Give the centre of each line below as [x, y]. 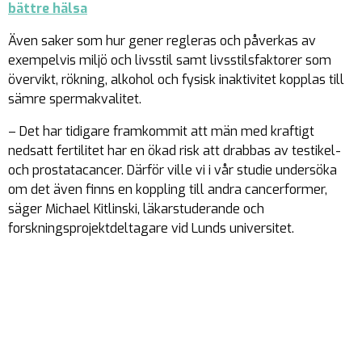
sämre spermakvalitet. [75, 99]
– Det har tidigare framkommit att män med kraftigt [161, 131]
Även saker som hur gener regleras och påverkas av [162, 41]
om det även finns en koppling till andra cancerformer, [168, 189]
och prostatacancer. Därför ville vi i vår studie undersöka [173, 170]
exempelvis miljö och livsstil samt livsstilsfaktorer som [170, 60]
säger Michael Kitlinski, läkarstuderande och [136, 209]
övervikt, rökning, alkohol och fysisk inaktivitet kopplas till [176, 80]
